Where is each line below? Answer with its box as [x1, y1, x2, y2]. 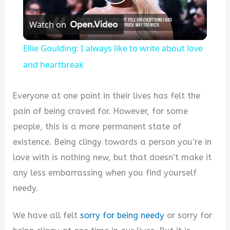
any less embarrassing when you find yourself [13, 168, 197, 178]
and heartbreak [23, 59, 84, 71]
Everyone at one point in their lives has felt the [13, 91, 201, 101]
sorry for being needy [80, 210, 165, 221]
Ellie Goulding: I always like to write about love [23, 42, 203, 54]
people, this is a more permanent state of [13, 122, 182, 132]
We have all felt [13, 210, 81, 221]
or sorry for [164, 210, 213, 221]
